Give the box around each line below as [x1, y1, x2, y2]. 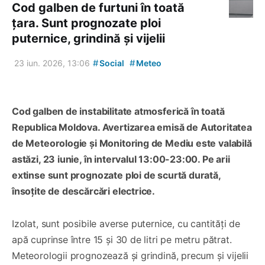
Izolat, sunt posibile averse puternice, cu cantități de [12, 218, 241, 230]
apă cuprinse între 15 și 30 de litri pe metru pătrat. [12, 234, 232, 246]
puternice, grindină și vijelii [12, 31, 165, 46]
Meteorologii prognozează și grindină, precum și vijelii [12, 250, 249, 262]
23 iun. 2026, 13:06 [14, 58, 90, 69]
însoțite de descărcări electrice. [12, 185, 156, 198]
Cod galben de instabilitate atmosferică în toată [12, 105, 225, 118]
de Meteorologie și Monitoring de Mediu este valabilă [12, 137, 252, 150]
